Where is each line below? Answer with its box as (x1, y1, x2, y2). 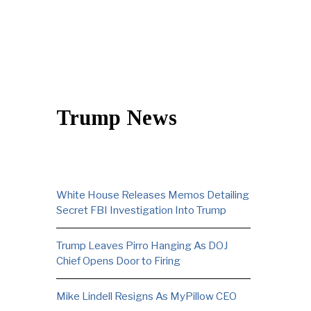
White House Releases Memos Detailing (56, 189, 249, 201)
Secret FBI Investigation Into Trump (56, 204, 226, 217)
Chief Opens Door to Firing (56, 255, 180, 267)
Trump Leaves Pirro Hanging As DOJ (56, 239, 228, 252)
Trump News (56, 106, 177, 130)
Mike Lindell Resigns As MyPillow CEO (56, 290, 237, 303)
